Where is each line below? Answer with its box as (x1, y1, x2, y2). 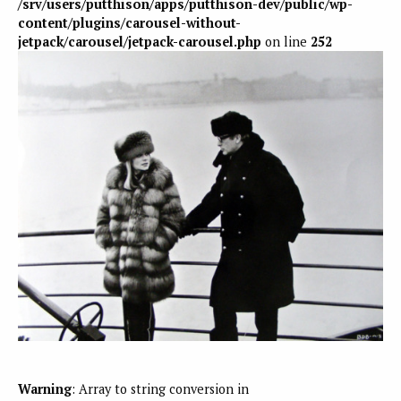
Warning (18, 380, 72, 397)
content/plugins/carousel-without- (18, 14, 241, 32)
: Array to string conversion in (72, 380, 249, 397)
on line (261, 33, 311, 51)
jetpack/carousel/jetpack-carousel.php (18, 33, 261, 51)
